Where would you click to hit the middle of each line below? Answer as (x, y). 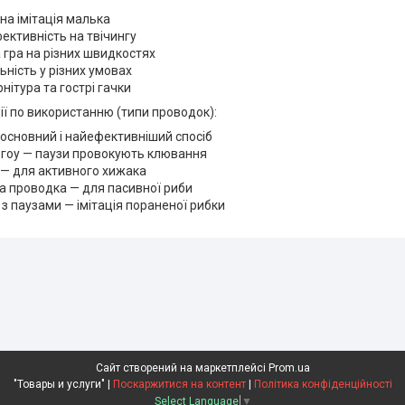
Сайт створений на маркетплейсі (182, 368)
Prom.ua (289, 368)
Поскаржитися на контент (179, 385)
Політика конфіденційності (323, 385)
